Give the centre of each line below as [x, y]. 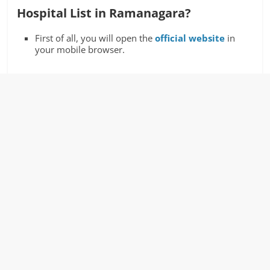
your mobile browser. [80, 49]
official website [190, 38]
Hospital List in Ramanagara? [104, 13]
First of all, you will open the [95, 38]
